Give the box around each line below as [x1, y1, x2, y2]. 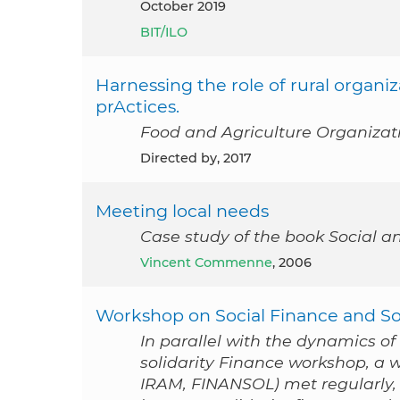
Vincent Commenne [149, 254, 272, 271]
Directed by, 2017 [151, 150, 252, 167]
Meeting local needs [96, 200, 269, 222]
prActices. [96, 96, 179, 118]
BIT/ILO [140, 24, 187, 41]
